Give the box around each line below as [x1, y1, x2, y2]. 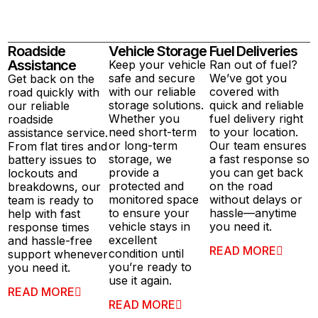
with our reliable [109, 84, 197, 99]
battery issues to [8, 153, 97, 168]
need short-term [109, 125, 197, 140]
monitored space [109, 192, 199, 207]
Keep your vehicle [109, 57, 207, 72]
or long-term [109, 138, 178, 153]
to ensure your [109, 206, 190, 221]
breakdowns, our [8, 180, 102, 194]
